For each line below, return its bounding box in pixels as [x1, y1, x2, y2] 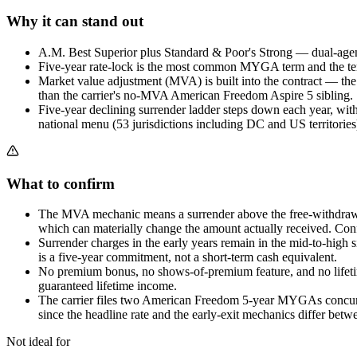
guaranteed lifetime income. [38, 279, 177, 293]
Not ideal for [6, 335, 70, 349]
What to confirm [6, 175, 115, 192]
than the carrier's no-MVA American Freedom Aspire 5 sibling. [38, 88, 353, 102]
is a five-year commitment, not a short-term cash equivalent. [38, 250, 337, 265]
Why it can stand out [6, 13, 143, 30]
